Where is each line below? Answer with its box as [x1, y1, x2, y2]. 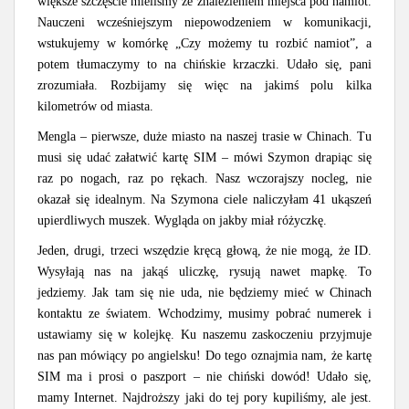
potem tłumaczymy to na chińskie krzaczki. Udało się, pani [37, 57, 372, 71]
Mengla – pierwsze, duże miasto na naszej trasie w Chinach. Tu [37, 129, 372, 143]
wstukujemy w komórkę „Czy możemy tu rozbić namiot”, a [37, 36, 372, 50]
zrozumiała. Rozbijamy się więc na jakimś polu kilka [37, 78, 372, 92]
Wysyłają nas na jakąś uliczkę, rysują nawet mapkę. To [37, 264, 372, 278]
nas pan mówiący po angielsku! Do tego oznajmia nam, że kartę [37, 348, 372, 362]
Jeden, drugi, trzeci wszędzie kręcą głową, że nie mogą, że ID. [37, 243, 372, 257]
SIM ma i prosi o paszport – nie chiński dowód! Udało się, [37, 369, 372, 383]
